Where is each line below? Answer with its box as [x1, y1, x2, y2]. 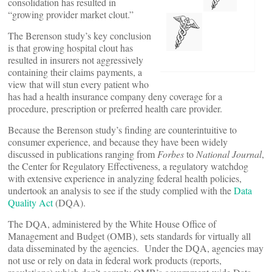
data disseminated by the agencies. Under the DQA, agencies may [8, 242, 263, 254]
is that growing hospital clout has [8, 41, 133, 54]
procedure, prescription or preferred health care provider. [8, 102, 222, 115]
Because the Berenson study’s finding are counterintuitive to [8, 123, 237, 136]
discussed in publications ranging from [8, 148, 157, 160]
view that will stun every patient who [8, 78, 149, 90]
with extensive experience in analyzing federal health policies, [8, 172, 242, 185]
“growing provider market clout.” [8, 8, 134, 21]
